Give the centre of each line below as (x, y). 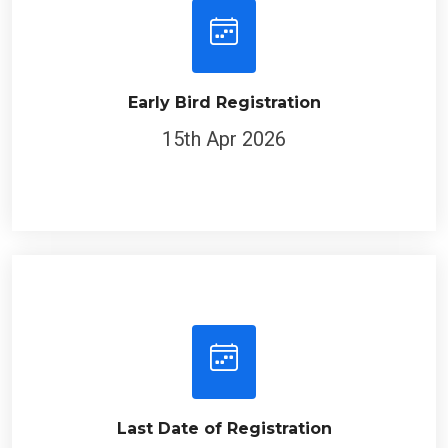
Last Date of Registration (224, 428)
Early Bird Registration (224, 102)
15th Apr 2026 (224, 139)
